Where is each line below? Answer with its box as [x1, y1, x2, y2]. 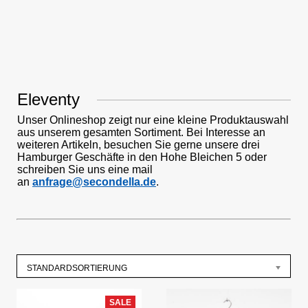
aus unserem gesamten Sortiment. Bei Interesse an [17, 126, 265, 138]
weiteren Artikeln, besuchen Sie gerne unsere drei [17, 139, 260, 151]
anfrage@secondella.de [32, 176, 156, 188]
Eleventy [17, 89, 80, 109]
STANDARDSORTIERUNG [27, 263, 127, 274]
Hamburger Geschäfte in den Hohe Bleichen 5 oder [17, 151, 267, 163]
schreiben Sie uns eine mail [17, 164, 153, 175]
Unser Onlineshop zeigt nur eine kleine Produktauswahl [17, 114, 289, 126]
